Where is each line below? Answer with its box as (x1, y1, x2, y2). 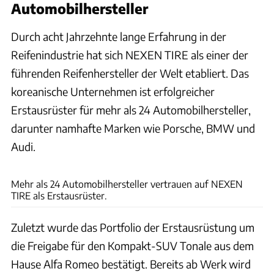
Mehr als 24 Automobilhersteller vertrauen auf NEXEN (11, 177, 243, 190)
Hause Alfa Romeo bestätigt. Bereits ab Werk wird (11, 256, 251, 271)
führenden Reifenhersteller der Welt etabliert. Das (11, 65, 249, 80)
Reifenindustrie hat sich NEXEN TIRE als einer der (11, 47, 248, 62)
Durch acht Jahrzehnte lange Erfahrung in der (11, 29, 226, 43)
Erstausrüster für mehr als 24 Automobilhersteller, (11, 102, 251, 117)
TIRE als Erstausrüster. (11, 189, 107, 201)
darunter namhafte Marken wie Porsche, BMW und (11, 120, 255, 135)
